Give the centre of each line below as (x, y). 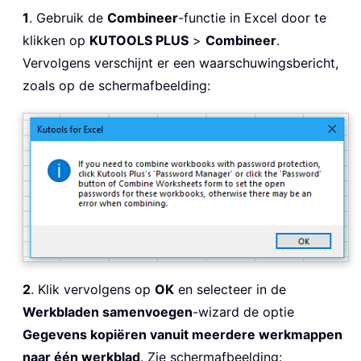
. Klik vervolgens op (93, 290)
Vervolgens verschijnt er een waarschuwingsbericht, (180, 63)
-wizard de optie (243, 312)
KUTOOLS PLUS (139, 41)
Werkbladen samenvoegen (108, 312)
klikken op (56, 41)
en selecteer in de (230, 290)
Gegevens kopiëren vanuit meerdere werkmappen (183, 335)
